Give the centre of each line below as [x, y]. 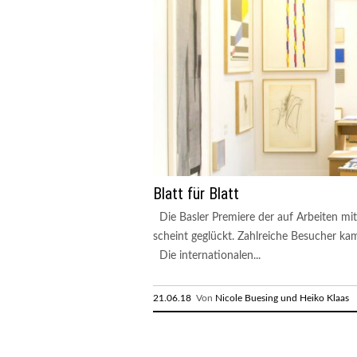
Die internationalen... [207, 255]
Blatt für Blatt [196, 193]
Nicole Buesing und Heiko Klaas [282, 298]
